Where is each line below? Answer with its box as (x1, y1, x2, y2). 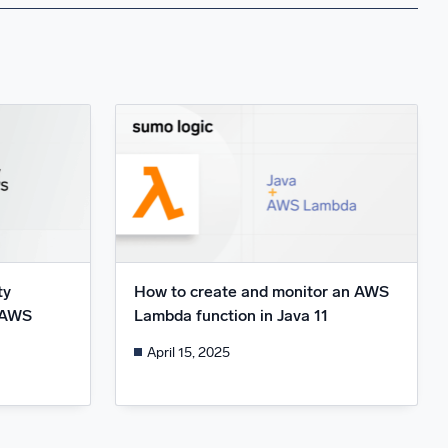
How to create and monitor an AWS (133, 282, 389, 302)
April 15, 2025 (147, 343, 231, 361)
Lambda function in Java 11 (133, 306, 328, 326)
